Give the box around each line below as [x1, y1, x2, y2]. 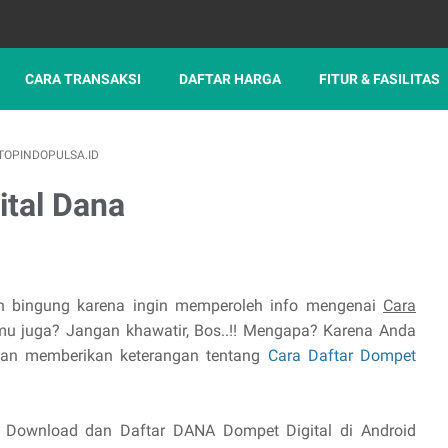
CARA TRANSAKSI [25, 71, 141, 87]
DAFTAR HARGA [179, 71, 281, 87]
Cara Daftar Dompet [267, 346, 417, 365]
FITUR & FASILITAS [319, 71, 440, 87]
